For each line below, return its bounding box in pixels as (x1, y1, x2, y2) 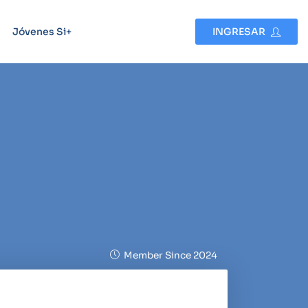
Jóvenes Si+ (12, 25, 71, 38)
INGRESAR (212, 25, 267, 38)
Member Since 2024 (122, 250, 217, 261)
